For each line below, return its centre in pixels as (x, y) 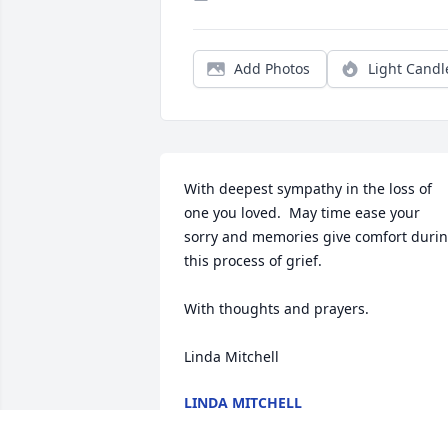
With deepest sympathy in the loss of (308, 189)
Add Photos (272, 69)
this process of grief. (253, 261)
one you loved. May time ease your (302, 213)
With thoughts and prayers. (276, 309)
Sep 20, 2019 (226, 423)
